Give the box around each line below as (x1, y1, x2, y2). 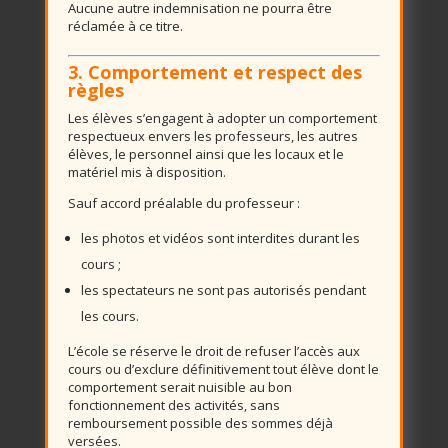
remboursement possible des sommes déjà (67, 414, 333, 432)
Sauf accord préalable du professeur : (67, 194, 300, 212)
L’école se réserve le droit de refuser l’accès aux (67, 342, 360, 360)
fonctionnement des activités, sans (67, 396, 280, 414)
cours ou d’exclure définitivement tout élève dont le (67, 360, 379, 378)
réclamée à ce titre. (67, 17, 183, 35)
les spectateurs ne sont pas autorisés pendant (80, 281, 366, 299)
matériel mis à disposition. (67, 163, 226, 181)
